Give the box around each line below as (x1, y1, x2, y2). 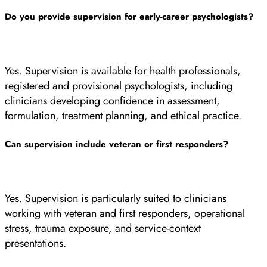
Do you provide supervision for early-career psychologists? (5, 10, 253, 23)
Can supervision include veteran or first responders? (5, 138, 228, 151)
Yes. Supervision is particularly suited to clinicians (5, 191, 226, 206)
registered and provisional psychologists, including (5, 78, 232, 94)
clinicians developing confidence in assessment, (5, 93, 220, 108)
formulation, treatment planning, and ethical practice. (5, 108, 241, 123)
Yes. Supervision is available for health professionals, (5, 63, 241, 79)
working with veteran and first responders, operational (5, 206, 245, 221)
